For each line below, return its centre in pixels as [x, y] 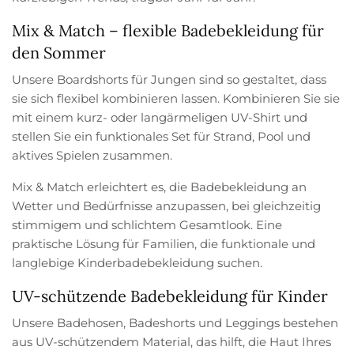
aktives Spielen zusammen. [92, 155]
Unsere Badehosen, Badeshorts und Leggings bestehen [175, 322]
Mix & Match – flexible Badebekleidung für [168, 30]
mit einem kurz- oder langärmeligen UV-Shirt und [160, 117]
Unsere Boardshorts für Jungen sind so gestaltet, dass [169, 79]
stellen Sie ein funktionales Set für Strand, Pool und [162, 136]
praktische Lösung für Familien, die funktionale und [164, 243]
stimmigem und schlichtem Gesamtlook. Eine [147, 224]
